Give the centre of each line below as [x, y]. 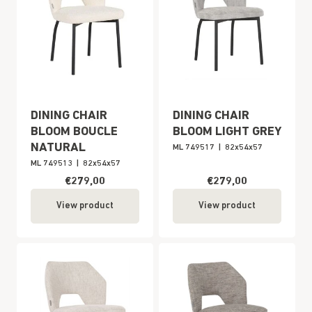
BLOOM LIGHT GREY [227, 132]
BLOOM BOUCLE [74, 132]
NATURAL [58, 148]
